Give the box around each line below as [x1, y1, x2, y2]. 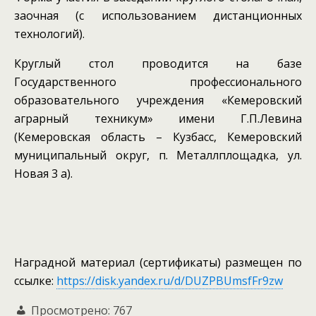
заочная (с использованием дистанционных [14, 8, 302, 24]
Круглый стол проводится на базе [14, 56, 302, 72]
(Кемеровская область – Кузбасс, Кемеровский [14, 129, 302, 145]
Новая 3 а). [14, 166, 73, 182]
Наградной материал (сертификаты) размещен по [14, 255, 302, 271]
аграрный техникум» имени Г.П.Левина [14, 111, 302, 127]
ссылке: [14, 273, 56, 289]
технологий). [14, 26, 85, 42]
